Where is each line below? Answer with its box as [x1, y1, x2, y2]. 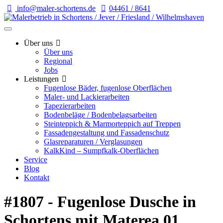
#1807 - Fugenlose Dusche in [4, 193, 196, 211]
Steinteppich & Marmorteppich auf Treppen [44, 119, 181, 128]
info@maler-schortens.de [17, 4, 96, 12]
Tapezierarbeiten [44, 102, 96, 110]
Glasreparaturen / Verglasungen [44, 137, 142, 146]
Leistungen [24, 75, 59, 83]
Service [24, 155, 47, 164]
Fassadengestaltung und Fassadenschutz [44, 128, 169, 137]
